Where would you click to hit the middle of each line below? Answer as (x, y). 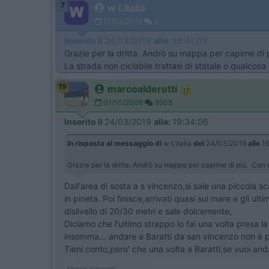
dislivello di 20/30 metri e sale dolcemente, (148, 211)
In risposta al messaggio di (114, 143)
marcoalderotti (142, 89)
